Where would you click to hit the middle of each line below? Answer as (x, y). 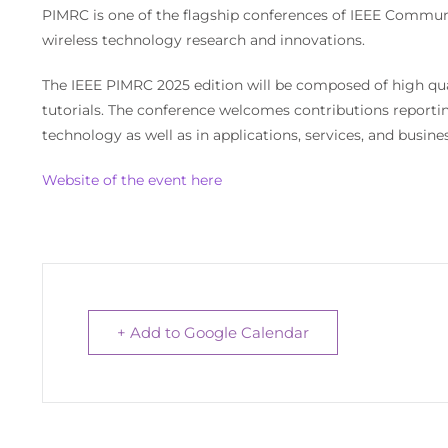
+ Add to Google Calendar (212, 333)
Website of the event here (131, 180)
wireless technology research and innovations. (203, 40)
